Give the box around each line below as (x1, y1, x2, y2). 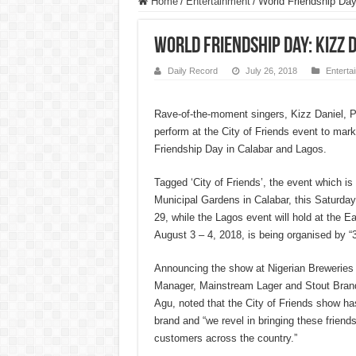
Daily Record (167, 66, 218, 76)
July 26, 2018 (245, 66, 297, 76)
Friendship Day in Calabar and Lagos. (153, 143, 327, 156)
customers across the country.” (153, 332, 297, 345)
